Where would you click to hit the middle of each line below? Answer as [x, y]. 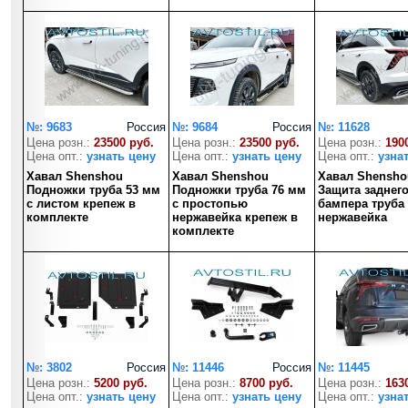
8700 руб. [266, 383]
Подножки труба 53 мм [93, 190]
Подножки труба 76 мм [239, 190]
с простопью [210, 204]
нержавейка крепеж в [235, 217]
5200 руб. [121, 383]
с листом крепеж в [81, 204]
